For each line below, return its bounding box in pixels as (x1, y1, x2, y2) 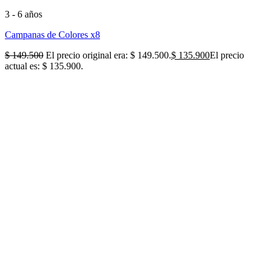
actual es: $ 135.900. (5, 60, 83, 71)
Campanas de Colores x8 (5, 29, 100, 40)
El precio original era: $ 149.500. (46, 49, 171, 60)
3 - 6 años (5, 8, 42, 19)
